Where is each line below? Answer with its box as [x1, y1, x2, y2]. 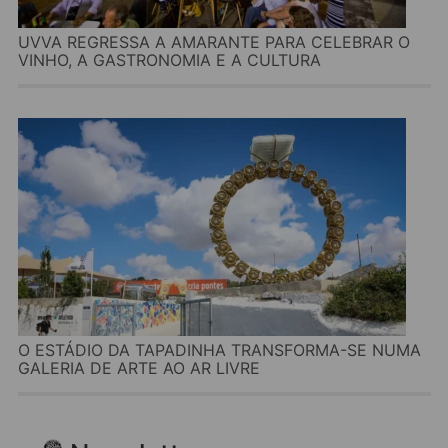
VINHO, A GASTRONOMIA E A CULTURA [18, 50, 322, 71]
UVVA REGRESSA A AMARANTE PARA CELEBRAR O [18, 32, 411, 53]
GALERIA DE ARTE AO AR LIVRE [18, 358, 261, 379]
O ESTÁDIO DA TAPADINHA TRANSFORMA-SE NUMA [18, 340, 422, 361]
